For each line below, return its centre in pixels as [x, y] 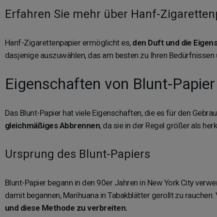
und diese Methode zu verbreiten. [66, 208]
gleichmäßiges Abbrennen [53, 125]
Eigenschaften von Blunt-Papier [110, 84]
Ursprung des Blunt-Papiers [77, 154]
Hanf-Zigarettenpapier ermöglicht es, [69, 42]
